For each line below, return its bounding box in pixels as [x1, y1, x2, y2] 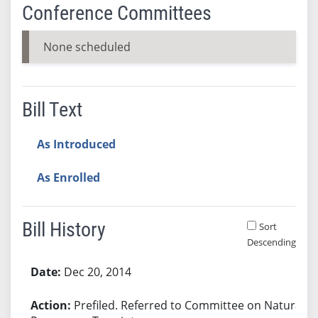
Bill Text [21, 97, 82, 121]
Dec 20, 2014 [63, 263, 131, 280]
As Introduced [36, 136, 116, 152]
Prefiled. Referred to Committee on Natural [73, 297, 305, 313]
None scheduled [43, 38, 131, 55]
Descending [246, 235, 296, 248]
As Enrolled [36, 169, 100, 185]
